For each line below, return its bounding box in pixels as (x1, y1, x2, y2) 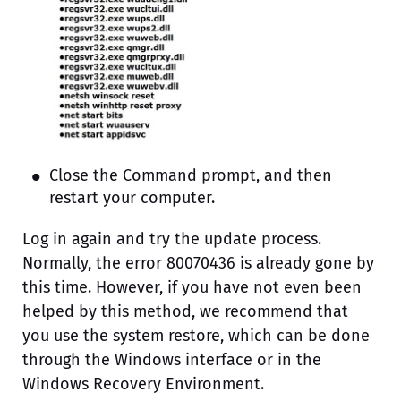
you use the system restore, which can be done (22, 325, 370, 346)
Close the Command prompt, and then (49, 165, 332, 185)
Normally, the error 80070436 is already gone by (22, 252, 374, 273)
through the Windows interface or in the (22, 349, 321, 370)
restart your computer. (49, 187, 215, 208)
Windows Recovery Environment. (22, 373, 264, 394)
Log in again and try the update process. (22, 228, 321, 249)
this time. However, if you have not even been (22, 277, 362, 297)
